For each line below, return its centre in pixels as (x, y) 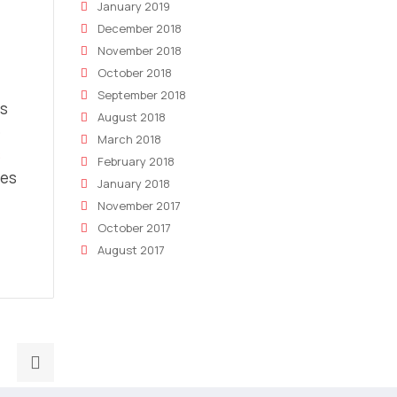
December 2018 (140, 28)
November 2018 (140, 51)
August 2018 (132, 117)
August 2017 (131, 250)
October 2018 (135, 73)
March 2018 (129, 139)
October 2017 (134, 228)
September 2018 (142, 95)
